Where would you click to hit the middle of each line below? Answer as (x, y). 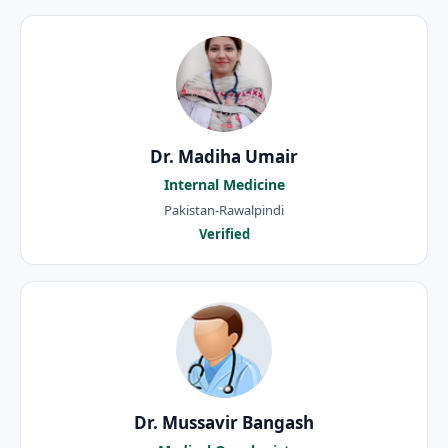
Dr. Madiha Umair (224, 157)
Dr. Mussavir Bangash (224, 423)
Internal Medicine (224, 185)
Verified (224, 234)
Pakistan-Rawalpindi (224, 209)
